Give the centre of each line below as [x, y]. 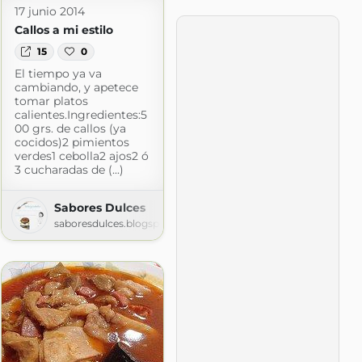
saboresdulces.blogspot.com [124, 223]
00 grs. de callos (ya [70, 128]
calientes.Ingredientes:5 [80, 114]
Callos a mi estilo [63, 29]
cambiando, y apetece [76, 87]
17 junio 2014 [49, 11]
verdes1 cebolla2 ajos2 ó [81, 156]
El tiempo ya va [58, 73]
